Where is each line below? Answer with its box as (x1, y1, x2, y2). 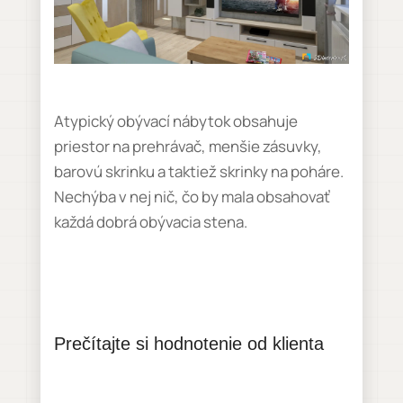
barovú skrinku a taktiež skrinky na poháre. (53, 160, 344, 182)
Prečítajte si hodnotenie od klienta (53, 333, 324, 354)
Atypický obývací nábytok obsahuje (53, 110, 298, 131)
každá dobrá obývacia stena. (53, 210, 247, 232)
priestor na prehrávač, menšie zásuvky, (53, 135, 322, 157)
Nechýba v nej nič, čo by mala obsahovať (53, 185, 330, 207)
